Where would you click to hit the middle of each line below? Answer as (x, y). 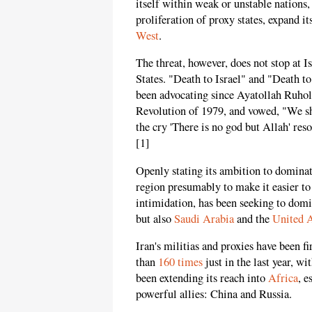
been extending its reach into (202, 278)
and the (253, 218)
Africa (283, 278)
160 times (180, 262)
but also (155, 218)
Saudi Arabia (204, 218)
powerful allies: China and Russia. (214, 294)
